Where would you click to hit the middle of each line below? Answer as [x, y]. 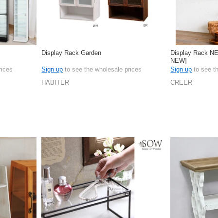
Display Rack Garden [72, 53]
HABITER [55, 82]
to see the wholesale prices [102, 70]
